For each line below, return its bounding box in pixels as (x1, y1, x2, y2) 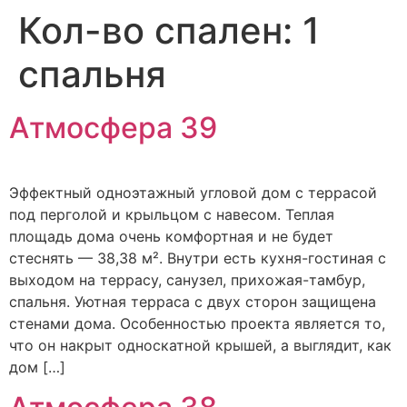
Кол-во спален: (18, 8, 303, 53)
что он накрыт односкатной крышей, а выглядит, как (9, 336, 392, 354)
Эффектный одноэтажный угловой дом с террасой (9, 184, 377, 202)
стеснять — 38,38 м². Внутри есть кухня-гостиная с (9, 249, 386, 267)
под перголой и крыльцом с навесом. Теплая (9, 205, 334, 223)
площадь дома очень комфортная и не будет (9, 227, 333, 245)
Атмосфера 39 (9, 110, 217, 145)
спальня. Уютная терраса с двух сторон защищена (9, 293, 376, 311)
